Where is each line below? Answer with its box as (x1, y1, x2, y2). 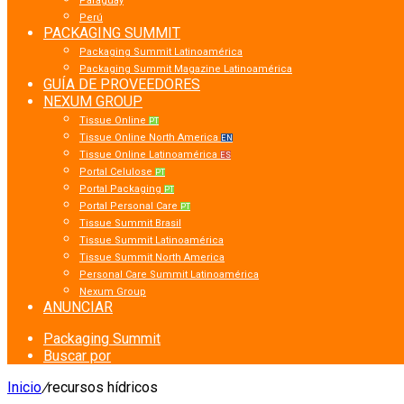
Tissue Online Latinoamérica (79, 149, 220, 161)
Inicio (7, 379, 41, 396)
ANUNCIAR (43, 298, 113, 316)
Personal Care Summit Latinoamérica (79, 269, 259, 280)
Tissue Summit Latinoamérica (79, 234, 224, 246)
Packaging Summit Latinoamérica (79, 46, 243, 58)
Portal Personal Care (79, 200, 180, 212)
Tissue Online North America (79, 132, 221, 143)
